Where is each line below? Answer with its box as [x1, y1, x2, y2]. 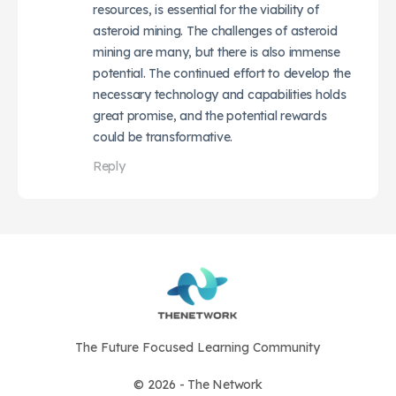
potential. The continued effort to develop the [93, 65, 351, 81]
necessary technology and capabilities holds [93, 86, 346, 103]
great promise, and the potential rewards [93, 107, 327, 124]
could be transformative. [93, 128, 233, 145]
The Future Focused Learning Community [75, 339, 321, 355]
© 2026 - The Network [133, 376, 263, 392]
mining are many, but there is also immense [93, 43, 340, 60]
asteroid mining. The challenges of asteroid [93, 22, 338, 39]
